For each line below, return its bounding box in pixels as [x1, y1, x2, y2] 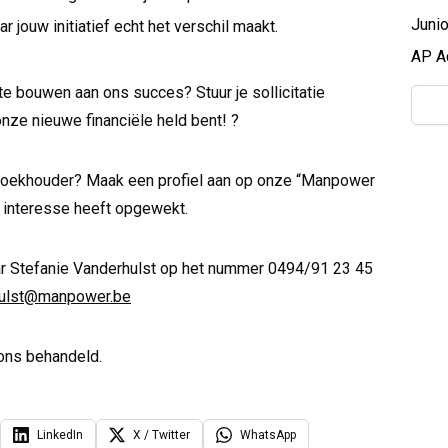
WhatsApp [240, 428, 296, 443]
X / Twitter [133, 428, 190, 443]
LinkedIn [37, 428, 83, 443]
